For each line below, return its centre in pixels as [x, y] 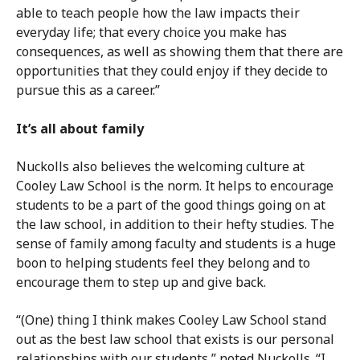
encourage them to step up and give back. [141, 282]
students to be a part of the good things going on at [171, 205]
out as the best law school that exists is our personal [175, 340]
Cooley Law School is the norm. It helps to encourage [175, 185]
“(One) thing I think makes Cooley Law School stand [171, 320]
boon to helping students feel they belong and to [163, 262]
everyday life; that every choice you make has [151, 33]
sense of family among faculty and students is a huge [176, 243]
